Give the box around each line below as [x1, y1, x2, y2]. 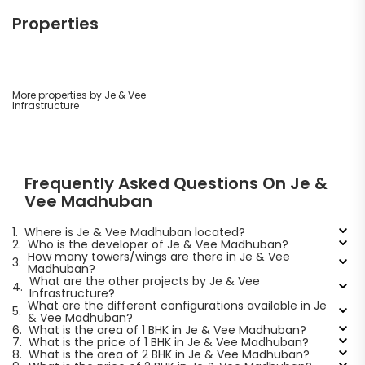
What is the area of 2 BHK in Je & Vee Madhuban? [28, 345, 310, 363]
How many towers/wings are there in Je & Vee [27, 248, 290, 265]
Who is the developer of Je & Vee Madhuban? [27, 235, 288, 253]
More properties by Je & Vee [12, 87, 146, 102]
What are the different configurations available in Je [27, 297, 327, 314]
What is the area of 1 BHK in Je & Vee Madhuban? [28, 321, 306, 338]
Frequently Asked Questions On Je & [24, 171, 328, 195]
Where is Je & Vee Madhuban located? [24, 223, 245, 240]
